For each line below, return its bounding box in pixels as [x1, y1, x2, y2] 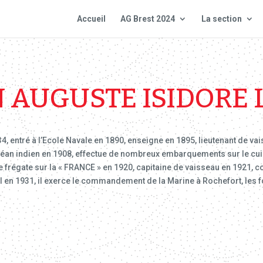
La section [201, 14, 242, 23]
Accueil [76, 14, 106, 23]
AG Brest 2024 [120, 14, 175, 23]
